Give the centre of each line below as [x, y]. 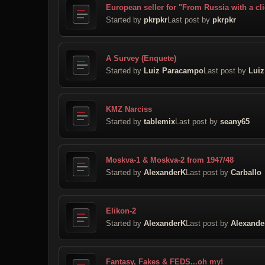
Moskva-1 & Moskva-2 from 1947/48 [170, 160]
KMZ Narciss [129, 109]
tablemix [159, 121]
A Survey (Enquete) [141, 58]
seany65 [235, 121]
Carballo [246, 172]
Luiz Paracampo [174, 70]
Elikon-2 [121, 211]
